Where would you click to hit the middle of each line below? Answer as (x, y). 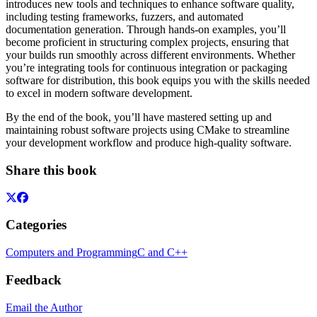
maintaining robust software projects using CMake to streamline (148, 130)
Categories (36, 225)
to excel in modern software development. (99, 93)
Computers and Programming (71, 253)
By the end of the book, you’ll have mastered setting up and (139, 117)
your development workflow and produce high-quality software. (149, 143)
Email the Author (44, 307)
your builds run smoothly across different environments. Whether (150, 55)
